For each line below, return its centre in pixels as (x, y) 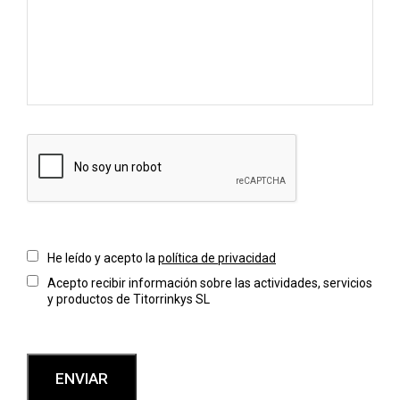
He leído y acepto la (103, 258)
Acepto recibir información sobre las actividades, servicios (210, 283)
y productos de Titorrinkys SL (129, 299)
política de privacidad (217, 258)
